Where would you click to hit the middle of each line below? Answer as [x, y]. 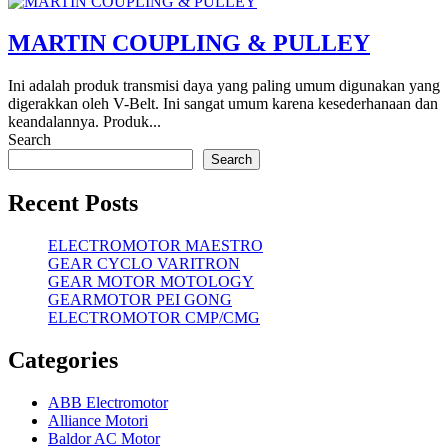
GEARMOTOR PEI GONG [140, 300]
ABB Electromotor [108, 402]
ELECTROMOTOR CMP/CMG [154, 318]
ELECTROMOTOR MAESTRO [155, 246]
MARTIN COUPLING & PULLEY [189, 43]
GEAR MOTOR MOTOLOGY [151, 282]
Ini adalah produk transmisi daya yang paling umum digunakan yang [224, 86]
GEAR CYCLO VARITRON [144, 264]
